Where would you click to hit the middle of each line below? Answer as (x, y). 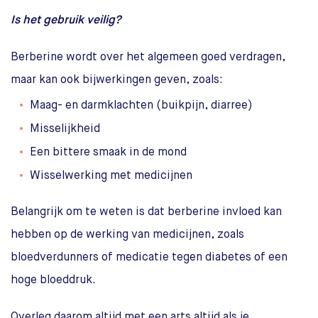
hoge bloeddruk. (53, 280)
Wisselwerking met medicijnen (111, 176)
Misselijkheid (65, 129)
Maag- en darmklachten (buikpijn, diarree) (141, 105)
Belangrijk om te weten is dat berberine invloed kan (146, 212)
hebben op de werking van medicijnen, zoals (127, 235)
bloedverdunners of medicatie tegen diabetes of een (149, 257)
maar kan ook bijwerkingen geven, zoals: (117, 80)
